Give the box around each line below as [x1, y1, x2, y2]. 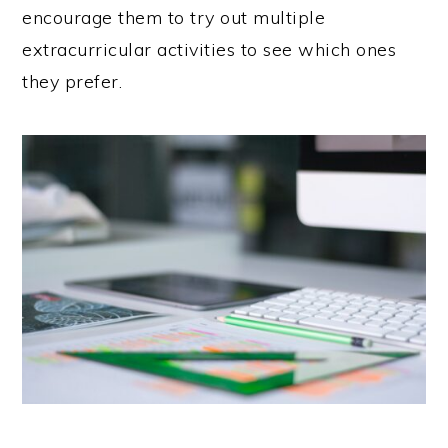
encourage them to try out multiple [22, 6, 326, 29]
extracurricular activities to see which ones [22, 38, 397, 61]
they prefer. [22, 70, 123, 93]
